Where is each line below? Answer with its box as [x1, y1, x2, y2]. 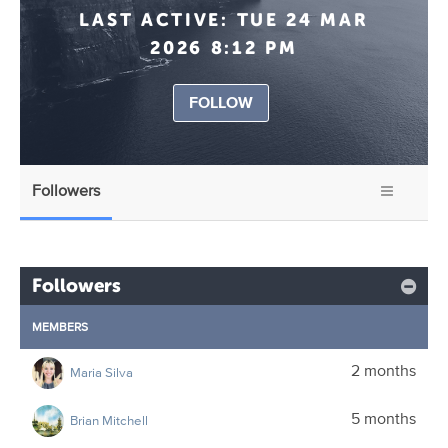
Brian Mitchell [70, 410, 148, 429]
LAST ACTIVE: [79, 9, 229, 30]
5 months [351, 407, 416, 430]
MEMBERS [32, 318, 88, 335]
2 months [351, 359, 416, 382]
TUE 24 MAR [236, 9, 369, 30]
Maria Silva [70, 362, 133, 381]
